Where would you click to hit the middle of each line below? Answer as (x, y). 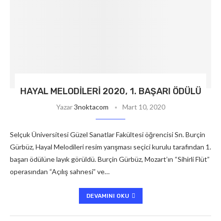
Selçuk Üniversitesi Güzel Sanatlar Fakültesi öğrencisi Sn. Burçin (108, 134)
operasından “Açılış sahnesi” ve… (60, 171)
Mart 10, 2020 (144, 107)
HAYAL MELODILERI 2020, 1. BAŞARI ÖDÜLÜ (110, 91)
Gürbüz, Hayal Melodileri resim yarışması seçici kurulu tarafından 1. (110, 147)
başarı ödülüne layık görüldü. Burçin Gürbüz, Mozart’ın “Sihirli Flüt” (110, 159)
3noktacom (91, 107)
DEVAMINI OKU (108, 196)
